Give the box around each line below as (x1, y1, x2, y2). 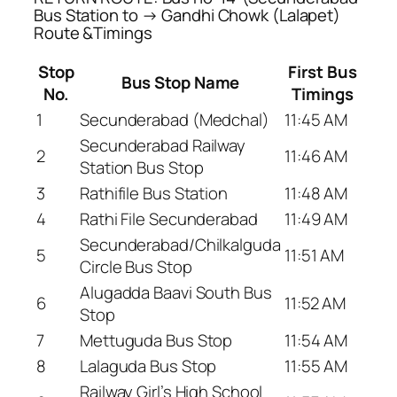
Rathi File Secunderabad (80, 206, 258, 230)
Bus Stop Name (121, 70, 240, 94)
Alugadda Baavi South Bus (80, 280, 272, 304)
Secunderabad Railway (80, 133, 245, 157)
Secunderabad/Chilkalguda (80, 232, 281, 256)
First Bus (288, 59, 357, 83)
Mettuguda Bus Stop (80, 328, 233, 352)
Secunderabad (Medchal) (80, 107, 269, 131)
